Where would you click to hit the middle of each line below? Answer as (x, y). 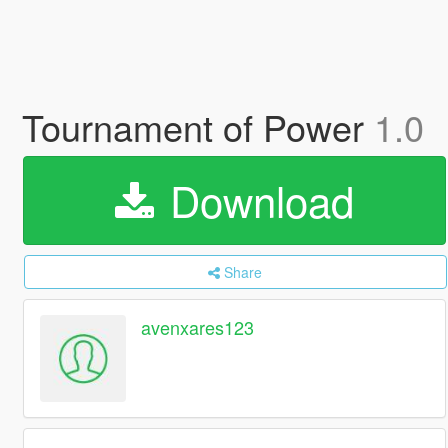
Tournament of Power (197, 126)
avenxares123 (198, 327)
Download (255, 200)
